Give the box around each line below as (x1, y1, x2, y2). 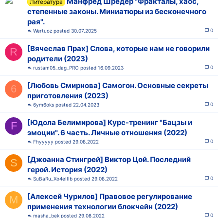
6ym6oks (33, 102, 54, 108)
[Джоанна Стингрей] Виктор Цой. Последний (27, 155, 191, 164)
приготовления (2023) (27, 91, 109, 100)
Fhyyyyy (33, 139, 54, 145)
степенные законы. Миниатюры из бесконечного (27, 7, 206, 16)
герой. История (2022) (27, 165, 108, 174)
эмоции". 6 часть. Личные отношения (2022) (27, 128, 187, 137)
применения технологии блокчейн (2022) (27, 202, 178, 211)
